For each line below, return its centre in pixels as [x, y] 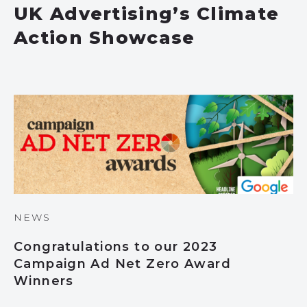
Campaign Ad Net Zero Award [123, 264]
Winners [44, 281]
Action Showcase [105, 38]
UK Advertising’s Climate [147, 14]
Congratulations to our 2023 [116, 247]
